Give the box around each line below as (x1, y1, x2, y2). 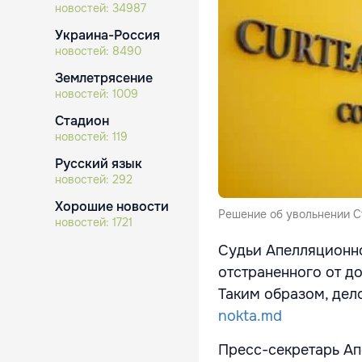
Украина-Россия (55, 27, 160, 44)
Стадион (55, 112, 109, 129)
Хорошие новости (55, 198, 169, 215)
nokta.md (218, 307, 282, 326)
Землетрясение (55, 69, 153, 86)
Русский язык (55, 155, 142, 172)
